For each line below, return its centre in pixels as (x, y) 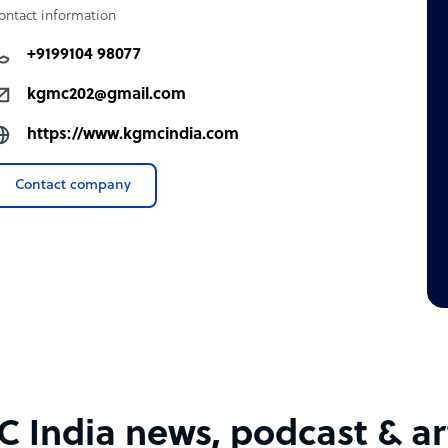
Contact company (73, 186)
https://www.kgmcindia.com (133, 135)
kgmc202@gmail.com (107, 95)
